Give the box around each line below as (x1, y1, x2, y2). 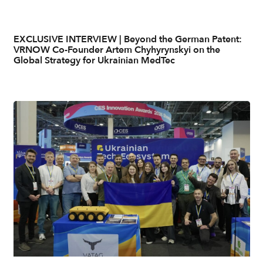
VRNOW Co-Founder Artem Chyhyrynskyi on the (13, 43, 220, 57)
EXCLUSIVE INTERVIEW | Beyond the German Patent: (13, 33, 242, 46)
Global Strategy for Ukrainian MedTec (13, 54, 175, 68)
